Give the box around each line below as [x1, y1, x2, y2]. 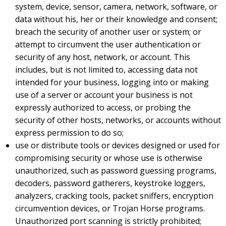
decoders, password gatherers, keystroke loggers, [15, 178, 205, 189]
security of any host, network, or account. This [15, 51, 190, 63]
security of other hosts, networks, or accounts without [15, 115, 221, 126]
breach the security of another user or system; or [15, 26, 201, 38]
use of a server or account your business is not [15, 89, 193, 101]
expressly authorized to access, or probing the [15, 102, 191, 114]
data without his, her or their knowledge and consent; [15, 14, 217, 25]
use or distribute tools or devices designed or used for [15, 140, 220, 151]
